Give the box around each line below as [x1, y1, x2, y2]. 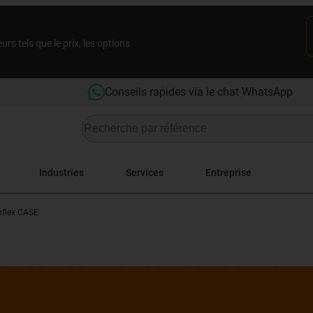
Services [126, 166, 163, 178]
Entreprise [205, 166, 252, 178]
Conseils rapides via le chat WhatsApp [104, 85, 293, 99]
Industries [39, 166, 84, 178]
